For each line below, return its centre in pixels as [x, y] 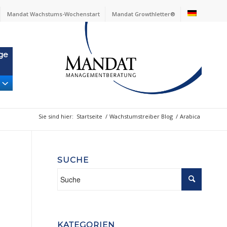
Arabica [190, 116]
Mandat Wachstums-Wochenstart [53, 14]
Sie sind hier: [56, 116]
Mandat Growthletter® [144, 14]
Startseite [89, 116]
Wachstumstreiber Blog [141, 116]
